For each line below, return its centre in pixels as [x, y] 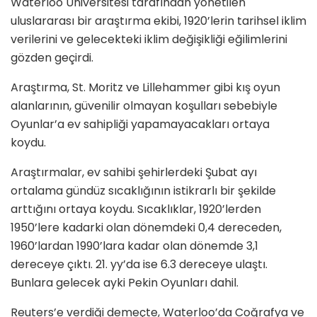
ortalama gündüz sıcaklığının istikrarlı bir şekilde [143, 190]
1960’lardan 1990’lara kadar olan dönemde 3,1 [134, 246]
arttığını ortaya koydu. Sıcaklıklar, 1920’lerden [136, 209]
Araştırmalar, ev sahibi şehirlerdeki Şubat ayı [134, 172]
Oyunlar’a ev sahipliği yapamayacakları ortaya [140, 124]
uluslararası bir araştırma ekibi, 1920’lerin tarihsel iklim [158, 21]
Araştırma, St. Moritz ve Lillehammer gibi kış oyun [145, 87]
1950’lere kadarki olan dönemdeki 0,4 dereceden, [146, 227]
